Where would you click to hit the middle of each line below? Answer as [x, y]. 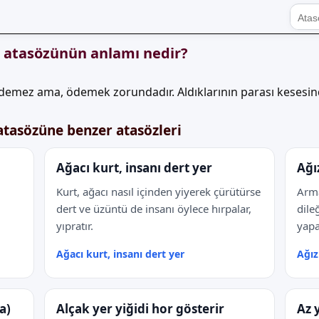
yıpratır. [75, 226]
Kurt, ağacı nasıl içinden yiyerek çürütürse [158, 192]
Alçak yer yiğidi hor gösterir [140, 309]
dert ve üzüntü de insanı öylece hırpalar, [154, 209]
